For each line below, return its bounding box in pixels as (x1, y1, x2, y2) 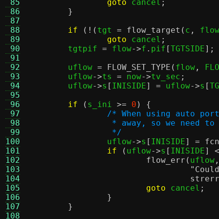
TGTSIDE (171, 44, 205, 53)
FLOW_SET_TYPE (107, 63, 171, 72)
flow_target (127, 25, 180, 35)
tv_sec (151, 72, 180, 81)
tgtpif (68, 44, 102, 53)
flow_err (146, 155, 185, 165)
